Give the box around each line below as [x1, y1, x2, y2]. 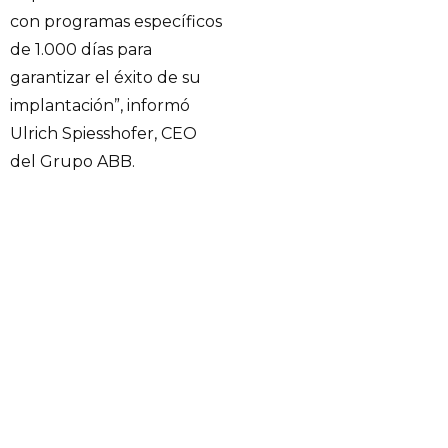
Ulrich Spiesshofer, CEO [10, 123, 197, 143]
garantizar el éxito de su [10, 67, 201, 87]
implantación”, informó [10, 95, 190, 115]
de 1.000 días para [10, 39, 152, 59]
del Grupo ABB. [10, 151, 135, 171]
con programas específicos [10, 11, 222, 31]
